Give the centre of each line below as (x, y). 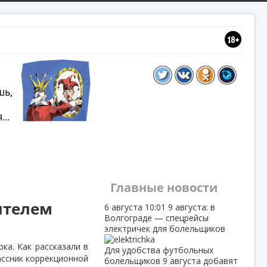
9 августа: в (191, 207)
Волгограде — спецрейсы (156, 218)
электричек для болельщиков (164, 229)
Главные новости (164, 187)
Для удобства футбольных (159, 250)
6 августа (124, 207)
